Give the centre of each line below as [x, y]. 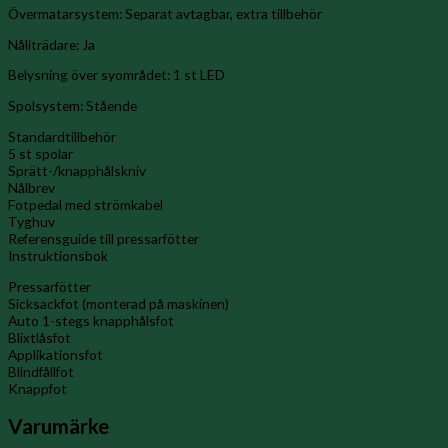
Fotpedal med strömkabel [85, 204]
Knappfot [37, 388]
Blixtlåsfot [39, 337]
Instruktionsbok [58, 255]
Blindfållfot [41, 371]
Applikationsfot [55, 354]
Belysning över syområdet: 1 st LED [116, 75]
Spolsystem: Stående [72, 106]
